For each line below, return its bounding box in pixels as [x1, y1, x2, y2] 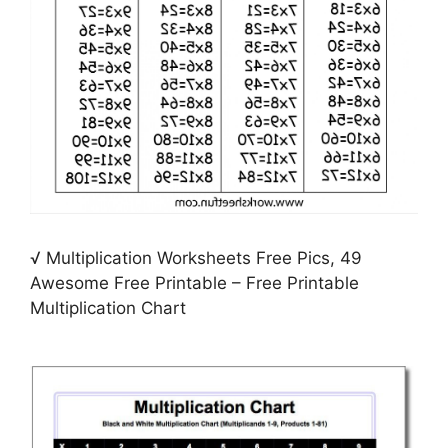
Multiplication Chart [30, 298, 186, 319]
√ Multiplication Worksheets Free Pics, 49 [30, 248, 362, 269]
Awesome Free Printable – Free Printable [30, 273, 359, 294]
